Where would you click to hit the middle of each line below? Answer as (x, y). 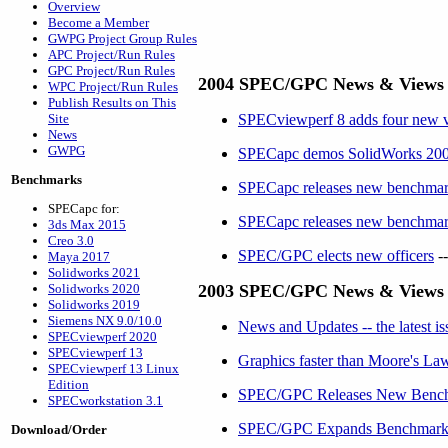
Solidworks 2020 (94, 288)
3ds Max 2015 (87, 224)
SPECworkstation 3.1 (105, 400)
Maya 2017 (79, 256)
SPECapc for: (84, 208)
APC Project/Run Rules (111, 54)
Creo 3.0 (71, 240)
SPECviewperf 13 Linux (113, 368)
